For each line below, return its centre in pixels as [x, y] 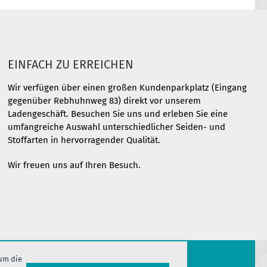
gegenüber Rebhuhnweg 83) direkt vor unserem [105, 101]
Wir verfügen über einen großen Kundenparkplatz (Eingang [128, 88]
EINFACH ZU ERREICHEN [71, 64]
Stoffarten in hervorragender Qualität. [84, 140]
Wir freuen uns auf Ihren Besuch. [74, 165]
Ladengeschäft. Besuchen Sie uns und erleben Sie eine [118, 114]
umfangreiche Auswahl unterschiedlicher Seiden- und [117, 127]
